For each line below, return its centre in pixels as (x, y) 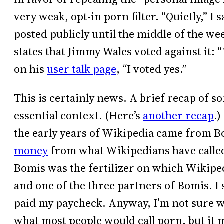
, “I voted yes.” (152, 69)
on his (30, 69)
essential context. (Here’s (78, 115)
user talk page (82, 69)
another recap (178, 115)
